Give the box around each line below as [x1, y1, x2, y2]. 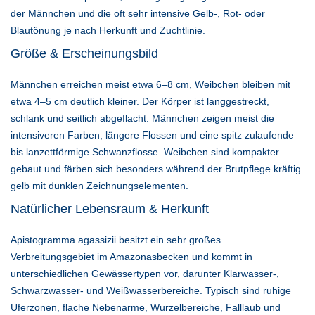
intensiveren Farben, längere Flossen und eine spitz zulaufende [11, 129, 294, 141]
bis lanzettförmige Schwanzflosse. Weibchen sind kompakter [11, 146, 279, 158]
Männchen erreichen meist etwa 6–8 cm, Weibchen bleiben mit [11, 79, 290, 91]
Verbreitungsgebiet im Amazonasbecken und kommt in [11, 251, 252, 263]
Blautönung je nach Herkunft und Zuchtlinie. [11, 25, 205, 37]
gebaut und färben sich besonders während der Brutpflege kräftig [11, 163, 301, 175]
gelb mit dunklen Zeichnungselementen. [11, 180, 188, 192]
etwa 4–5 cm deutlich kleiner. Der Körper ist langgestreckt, [11, 96, 269, 108]
